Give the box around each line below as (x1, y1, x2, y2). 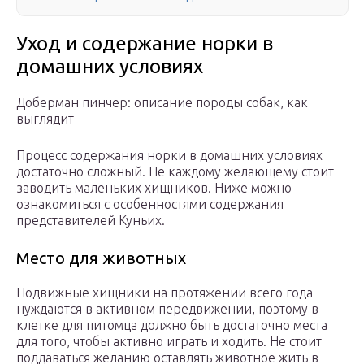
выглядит (16, 111, 74, 127)
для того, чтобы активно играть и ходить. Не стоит (16, 334, 322, 349)
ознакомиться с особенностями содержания (16, 197, 284, 212)
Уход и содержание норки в (16, 32, 273, 55)
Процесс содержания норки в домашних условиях (16, 148, 323, 163)
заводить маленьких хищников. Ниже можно (16, 180, 292, 196)
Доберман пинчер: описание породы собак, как (16, 95, 308, 110)
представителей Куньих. (16, 213, 165, 228)
